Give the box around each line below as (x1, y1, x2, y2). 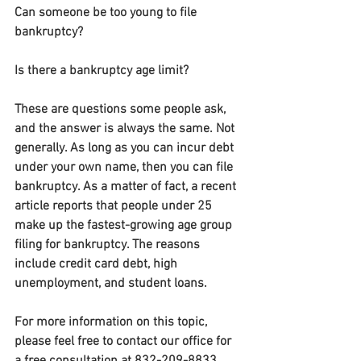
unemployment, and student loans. (15, 276, 207, 292)
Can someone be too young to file (15, 5, 200, 21)
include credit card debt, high (15, 256, 180, 272)
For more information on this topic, (15, 314, 210, 330)
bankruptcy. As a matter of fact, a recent (15, 179, 239, 195)
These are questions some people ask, (15, 102, 229, 118)
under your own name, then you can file (15, 160, 236, 176)
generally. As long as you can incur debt (15, 140, 237, 156)
